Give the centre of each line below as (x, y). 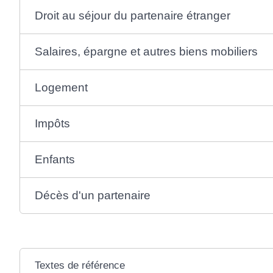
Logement (61, 87)
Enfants (55, 159)
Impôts (52, 123)
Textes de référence (80, 265)
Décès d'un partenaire (92, 195)
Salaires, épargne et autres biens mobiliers (146, 51)
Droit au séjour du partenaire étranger (132, 15)
